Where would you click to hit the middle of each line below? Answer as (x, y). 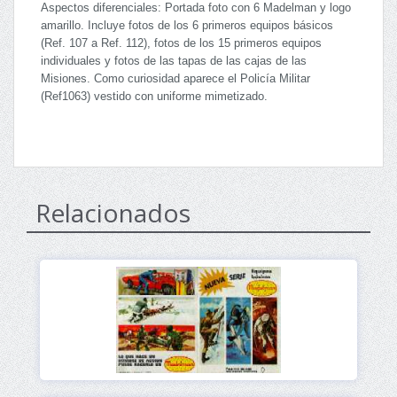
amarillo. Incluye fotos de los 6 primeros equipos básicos (187, 25)
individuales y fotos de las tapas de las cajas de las (174, 61)
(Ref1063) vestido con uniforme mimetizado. (154, 96)
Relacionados (113, 212)
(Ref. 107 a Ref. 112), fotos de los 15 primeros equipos (181, 43)
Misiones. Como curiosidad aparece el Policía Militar (175, 78)
